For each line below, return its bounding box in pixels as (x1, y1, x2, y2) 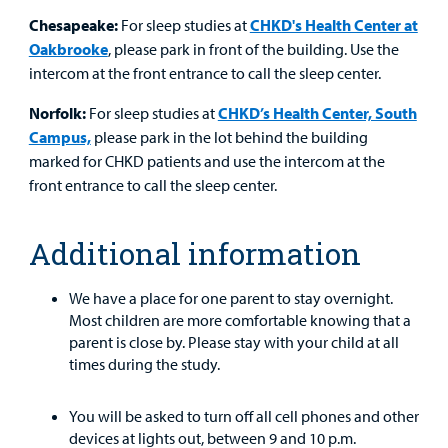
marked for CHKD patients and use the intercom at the (28, 150, 385, 171)
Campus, (28, 126, 91, 147)
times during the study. (68, 353, 220, 374)
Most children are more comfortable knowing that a (68, 309, 411, 330)
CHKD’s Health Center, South (217, 102, 417, 123)
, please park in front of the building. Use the (107, 38, 399, 59)
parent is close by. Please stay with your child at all (68, 331, 399, 352)
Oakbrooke (28, 38, 108, 59)
